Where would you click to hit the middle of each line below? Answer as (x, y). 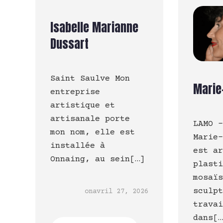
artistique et (83, 106)
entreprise (75, 93)
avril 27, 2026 (121, 192)
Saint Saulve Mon (90, 79)
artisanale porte (90, 119)
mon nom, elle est (93, 133)
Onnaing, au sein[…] (98, 160)
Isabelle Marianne (94, 28)
